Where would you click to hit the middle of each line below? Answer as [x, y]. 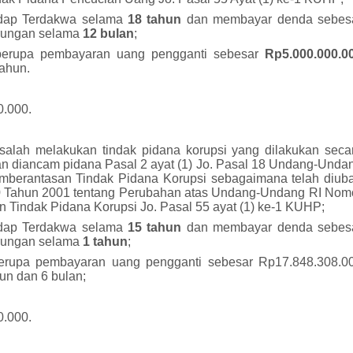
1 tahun [106, 242]
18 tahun [157, 19]
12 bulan [109, 33]
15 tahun [157, 227]
